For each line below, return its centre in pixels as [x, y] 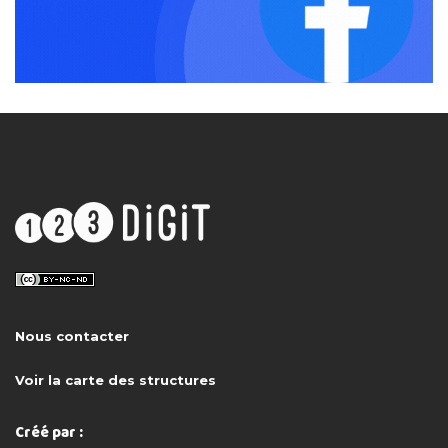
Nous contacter [72, 335]
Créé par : [49, 431]
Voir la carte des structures [115, 379]
